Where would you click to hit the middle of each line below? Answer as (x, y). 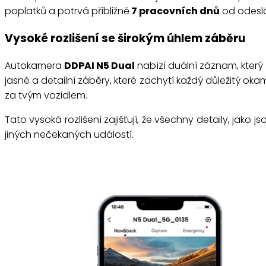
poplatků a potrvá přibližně (67, 11)
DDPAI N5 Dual (100, 65)
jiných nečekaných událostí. (69, 134)
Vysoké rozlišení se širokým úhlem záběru (125, 38)
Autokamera (35, 65)
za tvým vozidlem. (46, 95)
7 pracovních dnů (175, 11)
